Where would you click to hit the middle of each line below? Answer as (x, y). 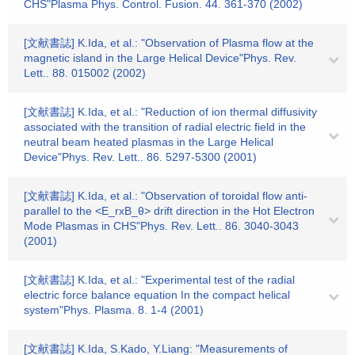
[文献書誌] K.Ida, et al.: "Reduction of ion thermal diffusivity (170, 112)
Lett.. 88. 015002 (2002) (85, 73)
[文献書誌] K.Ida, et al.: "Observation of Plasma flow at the (169, 43)
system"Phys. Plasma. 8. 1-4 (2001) (114, 310)
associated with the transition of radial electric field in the (165, 127)
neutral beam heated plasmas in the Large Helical (149, 142)
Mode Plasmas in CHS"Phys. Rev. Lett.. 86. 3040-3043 (161, 226)
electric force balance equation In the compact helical (157, 295)
